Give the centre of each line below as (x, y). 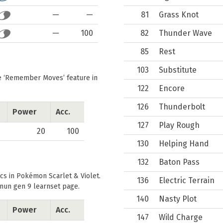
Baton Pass (179, 162)
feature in (81, 78)
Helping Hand (184, 144)
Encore (172, 88)
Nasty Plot (178, 199)
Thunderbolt (182, 107)
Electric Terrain (187, 180)
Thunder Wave (185, 33)
